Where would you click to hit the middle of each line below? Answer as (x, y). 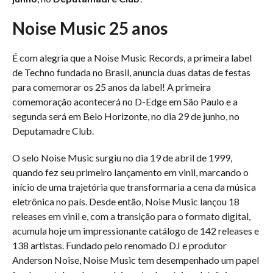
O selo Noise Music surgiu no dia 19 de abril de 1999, (122, 158)
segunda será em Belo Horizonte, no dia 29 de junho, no (126, 116)
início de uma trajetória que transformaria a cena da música (134, 187)
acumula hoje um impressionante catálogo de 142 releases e (136, 231)
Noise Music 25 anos (90, 28)
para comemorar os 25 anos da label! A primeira (112, 87)
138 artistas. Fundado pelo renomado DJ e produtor (119, 245)
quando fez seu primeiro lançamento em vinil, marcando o (130, 172)
